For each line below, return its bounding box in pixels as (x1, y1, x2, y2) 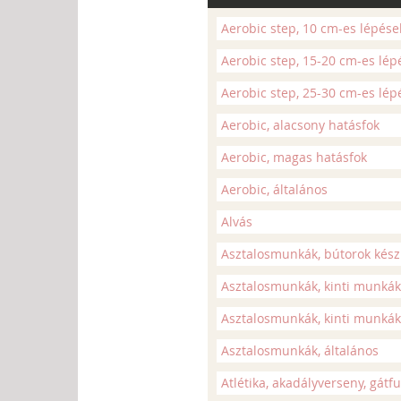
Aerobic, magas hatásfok (221, 149, 367, 166)
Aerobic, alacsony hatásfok (221, 116, 380, 133)
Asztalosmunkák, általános (221, 342, 379, 359)
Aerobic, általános (221, 181, 328, 198)
